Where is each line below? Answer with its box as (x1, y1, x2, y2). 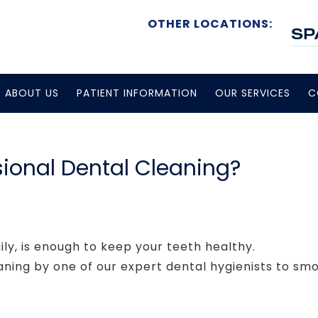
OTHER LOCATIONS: (148, 16, 273, 32)
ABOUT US (4, 86, 59, 100)
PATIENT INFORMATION (76, 86, 197, 100)
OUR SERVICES (214, 86, 290, 100)
